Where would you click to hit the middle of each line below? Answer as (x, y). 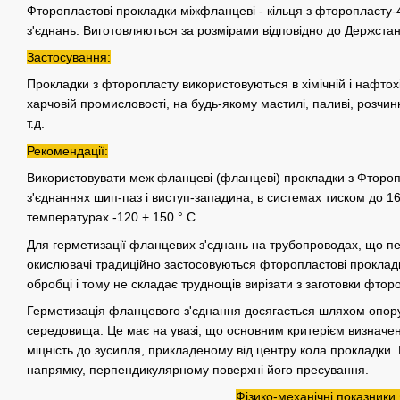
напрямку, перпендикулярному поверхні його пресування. (198, 370)
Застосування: (69, 58)
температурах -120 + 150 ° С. (113, 217)
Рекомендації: (67, 150)
